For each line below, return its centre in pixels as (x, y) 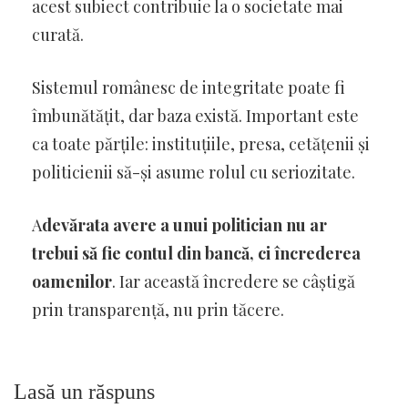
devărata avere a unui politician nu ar (184, 224)
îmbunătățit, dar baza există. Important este (195, 115)
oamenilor (72, 281)
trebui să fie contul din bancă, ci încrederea (196, 253)
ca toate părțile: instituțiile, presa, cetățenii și (201, 143)
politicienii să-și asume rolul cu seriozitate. (194, 172)
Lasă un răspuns (84, 391)
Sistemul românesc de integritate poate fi (189, 87)
